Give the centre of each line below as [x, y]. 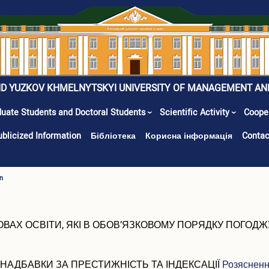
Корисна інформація [189, 136]
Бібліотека [113, 136]
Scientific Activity [195, 113]
